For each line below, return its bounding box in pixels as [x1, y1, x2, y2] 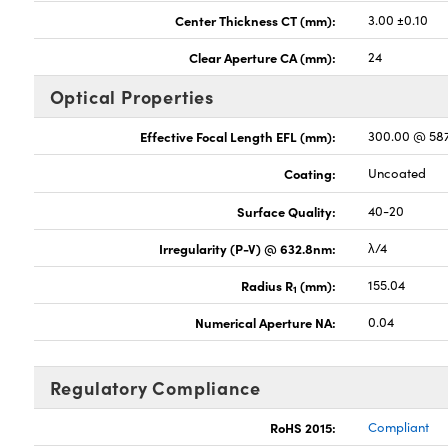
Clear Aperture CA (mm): [189, 48, 337, 66]
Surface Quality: [237, 202, 337, 220]
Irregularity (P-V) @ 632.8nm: [159, 239, 337, 257]
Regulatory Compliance [49, 375, 261, 400]
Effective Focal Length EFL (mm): [140, 127, 337, 145]
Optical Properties [49, 84, 214, 109]
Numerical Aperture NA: [195, 313, 337, 331]
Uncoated [368, 164, 427, 182]
